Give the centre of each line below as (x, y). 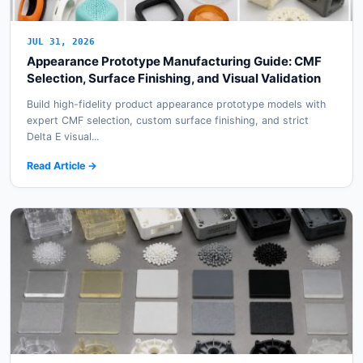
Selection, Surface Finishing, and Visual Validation (174, 79)
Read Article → (62, 166)
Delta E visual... (63, 137)
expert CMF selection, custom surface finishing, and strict (168, 121)
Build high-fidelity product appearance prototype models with (176, 105)
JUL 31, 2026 (61, 42)
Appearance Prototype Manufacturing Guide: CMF (174, 62)
